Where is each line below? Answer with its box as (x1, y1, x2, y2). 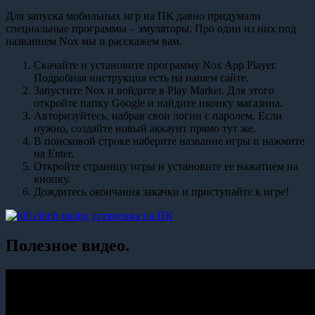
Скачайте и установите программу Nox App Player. (34, 59, 277, 72)
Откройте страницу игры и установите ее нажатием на (34, 160, 298, 173)
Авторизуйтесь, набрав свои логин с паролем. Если (34, 110, 282, 122)
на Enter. (34, 148, 74, 160)
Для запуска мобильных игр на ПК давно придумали (6, 10, 261, 22)
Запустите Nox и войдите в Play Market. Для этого (34, 84, 274, 97)
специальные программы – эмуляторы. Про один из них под (6, 22, 296, 35)
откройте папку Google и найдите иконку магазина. (34, 97, 283, 110)
